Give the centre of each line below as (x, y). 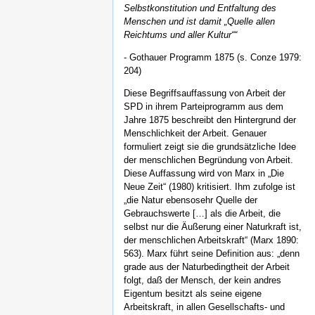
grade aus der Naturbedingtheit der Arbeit (207, 266)
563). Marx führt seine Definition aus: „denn (212, 253)
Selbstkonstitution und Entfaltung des (200, 8)
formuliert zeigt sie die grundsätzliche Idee (210, 146)
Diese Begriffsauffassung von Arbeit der (205, 93)
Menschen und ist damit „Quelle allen (199, 22)
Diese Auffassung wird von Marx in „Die (204, 173)
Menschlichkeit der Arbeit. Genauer (195, 133)
